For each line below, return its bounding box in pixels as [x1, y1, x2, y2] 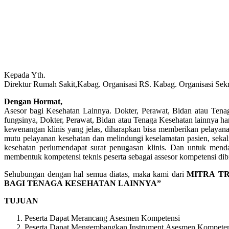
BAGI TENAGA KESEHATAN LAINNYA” [4, 178, 161, 188]
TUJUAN [4, 196, 38, 205]
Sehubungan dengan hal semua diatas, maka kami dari [4, 169, 187, 178]
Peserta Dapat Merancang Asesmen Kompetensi [25, 213, 180, 222]
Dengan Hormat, [4, 97, 62, 106]
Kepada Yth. [4, 70, 45, 79]
